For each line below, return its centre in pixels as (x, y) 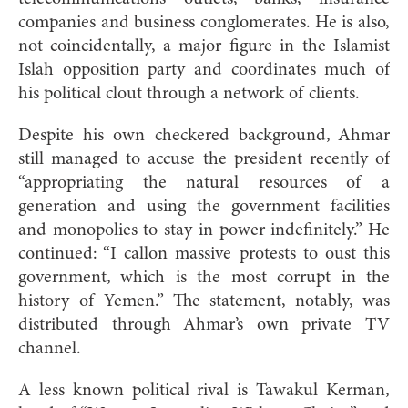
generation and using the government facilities (204, 206)
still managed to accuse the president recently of (204, 159)
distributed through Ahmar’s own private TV (204, 325)
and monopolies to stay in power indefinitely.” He (204, 230)
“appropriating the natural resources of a (204, 183)
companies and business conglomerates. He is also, (204, 22)
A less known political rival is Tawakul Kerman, (204, 390)
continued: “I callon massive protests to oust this (204, 254)
